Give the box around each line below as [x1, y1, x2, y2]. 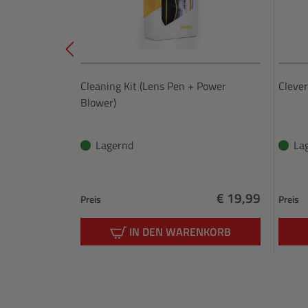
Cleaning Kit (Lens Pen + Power [80, 78, 226, 95]
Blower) [80, 94, 116, 111]
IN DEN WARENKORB [129, 223, 232, 241]
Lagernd [96, 137, 133, 154]
